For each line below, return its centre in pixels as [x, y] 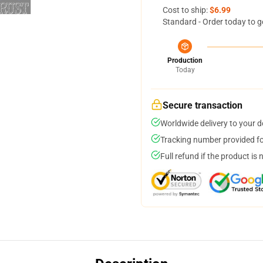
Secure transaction [203, 105]
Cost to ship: [186, 10]
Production [185, 60]
